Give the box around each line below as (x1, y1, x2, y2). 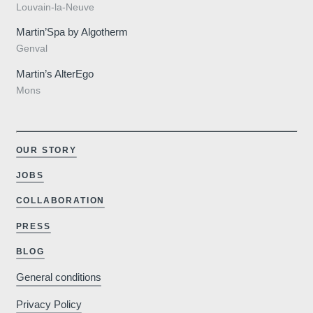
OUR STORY (15, 145, 77, 156)
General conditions (15, 271, 101, 284)
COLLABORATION (15, 196, 105, 206)
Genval (15, 43, 48, 54)
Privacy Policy (15, 298, 82, 311)
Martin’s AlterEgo (15, 67, 94, 80)
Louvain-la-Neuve (15, 2, 94, 13)
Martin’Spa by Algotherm (15, 26, 128, 38)
